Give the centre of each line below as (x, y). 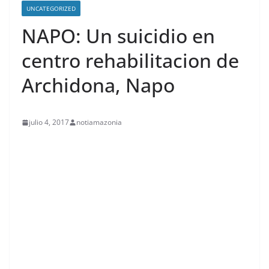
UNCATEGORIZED (51, 8)
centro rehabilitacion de (130, 60)
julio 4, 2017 (49, 122)
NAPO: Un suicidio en (118, 36)
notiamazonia (99, 122)
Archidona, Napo (98, 85)
